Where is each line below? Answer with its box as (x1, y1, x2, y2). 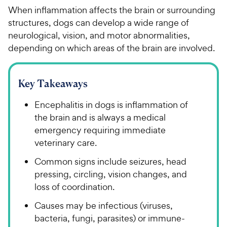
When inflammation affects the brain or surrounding (8, 4, 215, 16)
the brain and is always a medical (34, 111, 166, 123)
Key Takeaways (18, 77, 88, 90)
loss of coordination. (34, 180, 115, 193)
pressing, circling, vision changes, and (34, 168, 187, 180)
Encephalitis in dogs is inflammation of (34, 98, 188, 110)
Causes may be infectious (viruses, (34, 199, 173, 211)
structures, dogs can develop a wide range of (8, 16, 189, 28)
